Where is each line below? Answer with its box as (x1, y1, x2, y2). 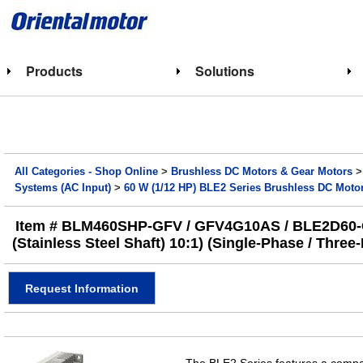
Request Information (25, 281, 139, 295)
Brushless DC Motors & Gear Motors (171, 166, 353, 177)
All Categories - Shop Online (15, 166, 159, 177)
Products (26, 62, 83, 80)
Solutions (194, 62, 254, 80)
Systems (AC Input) (15, 182, 112, 194)
